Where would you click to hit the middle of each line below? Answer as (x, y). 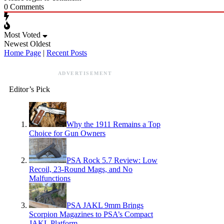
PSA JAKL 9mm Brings (105, 205)
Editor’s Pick (29, 89)
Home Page (22, 52)
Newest (16, 43)
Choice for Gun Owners (67, 133)
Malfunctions (50, 178)
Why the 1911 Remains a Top (113, 124)
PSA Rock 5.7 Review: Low (112, 160)
